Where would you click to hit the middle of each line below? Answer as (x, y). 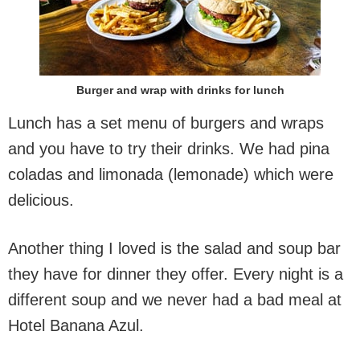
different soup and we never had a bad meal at (175, 300)
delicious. (41, 200)
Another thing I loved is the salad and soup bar (174, 248)
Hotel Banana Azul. (76, 325)
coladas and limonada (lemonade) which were (171, 174)
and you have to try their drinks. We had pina (169, 149)
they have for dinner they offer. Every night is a (176, 274)
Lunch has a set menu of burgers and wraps (166, 123)
